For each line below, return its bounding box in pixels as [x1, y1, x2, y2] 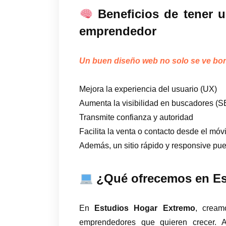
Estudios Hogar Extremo [94, 204, 195, 213]
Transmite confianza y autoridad [79, 113, 193, 122]
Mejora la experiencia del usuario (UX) [79, 85, 217, 94]
